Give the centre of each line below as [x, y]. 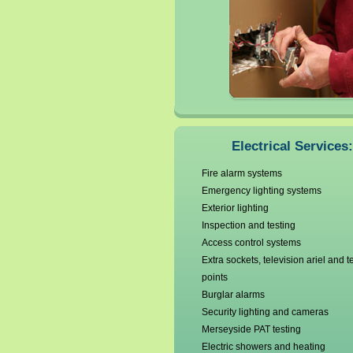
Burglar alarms [233, 295]
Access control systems [251, 243]
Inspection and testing [248, 225]
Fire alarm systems [242, 173]
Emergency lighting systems [261, 191]
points [214, 277]
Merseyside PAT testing [251, 329]
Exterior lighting [235, 208]
